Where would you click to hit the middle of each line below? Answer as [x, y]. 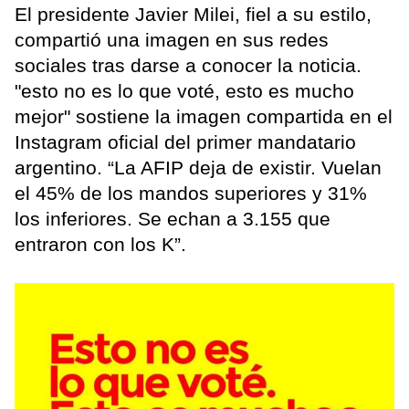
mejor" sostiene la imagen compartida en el [204, 117]
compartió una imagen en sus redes [172, 40]
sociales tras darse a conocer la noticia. [188, 66]
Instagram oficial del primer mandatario [185, 142]
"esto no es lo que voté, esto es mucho [184, 91]
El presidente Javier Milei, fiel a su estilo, [193, 15]
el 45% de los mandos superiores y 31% [191, 194]
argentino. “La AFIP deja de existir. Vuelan [198, 168]
